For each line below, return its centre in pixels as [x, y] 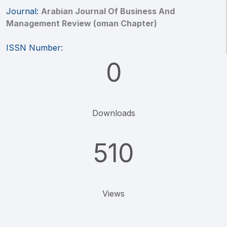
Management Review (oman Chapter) [82, 23]
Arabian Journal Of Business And [108, 11]
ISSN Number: [34, 48]
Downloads [113, 113]
